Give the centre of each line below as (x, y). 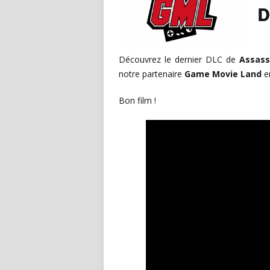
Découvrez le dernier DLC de (179, 59)
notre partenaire (152, 74)
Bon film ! (137, 100)
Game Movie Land (223, 74)
